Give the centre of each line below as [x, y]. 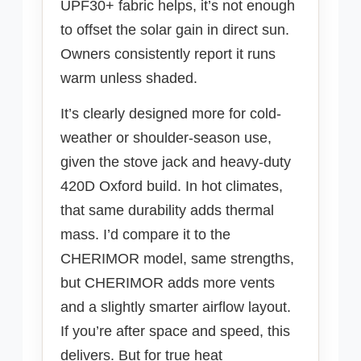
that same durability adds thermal [167, 211]
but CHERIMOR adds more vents [168, 283]
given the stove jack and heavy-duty [176, 162]
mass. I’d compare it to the [145, 235]
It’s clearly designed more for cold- [171, 114]
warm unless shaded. [129, 78]
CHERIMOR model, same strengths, [177, 259]
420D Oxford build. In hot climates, [172, 187]
